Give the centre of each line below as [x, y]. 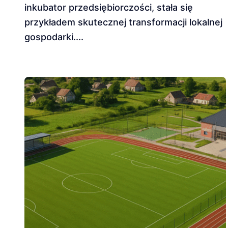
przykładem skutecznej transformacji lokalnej [123, 22]
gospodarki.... [54, 37]
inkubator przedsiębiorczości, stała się [109, 7]
